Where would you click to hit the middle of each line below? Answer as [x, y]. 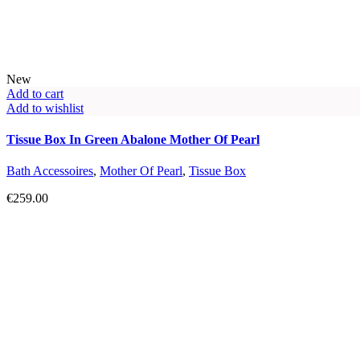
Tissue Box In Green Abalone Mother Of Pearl [133, 140]
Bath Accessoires [50, 171]
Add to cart [35, 93]
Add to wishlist [45, 108]
